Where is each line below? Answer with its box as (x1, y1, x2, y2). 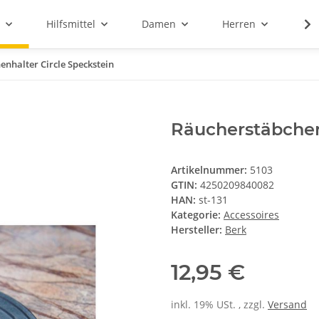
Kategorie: (171, 208, 224, 222)
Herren (221, 17, 256, 31)
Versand (268, 298, 307, 312)
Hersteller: (171, 223, 222, 237)
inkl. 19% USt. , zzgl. (171, 298, 268, 312)
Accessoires (224, 208, 279, 222)
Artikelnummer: (171, 163, 250, 177)
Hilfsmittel (46, 17, 95, 31)
